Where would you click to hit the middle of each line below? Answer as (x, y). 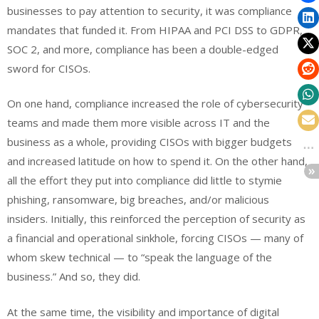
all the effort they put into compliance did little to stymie (145, 181)
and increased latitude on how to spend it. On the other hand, (157, 161)
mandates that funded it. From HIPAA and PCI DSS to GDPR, (155, 30)
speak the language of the (208, 257)
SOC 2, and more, (51, 49)
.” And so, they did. (95, 277)
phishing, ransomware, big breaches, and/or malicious (138, 200)
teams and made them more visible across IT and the (138, 123)
